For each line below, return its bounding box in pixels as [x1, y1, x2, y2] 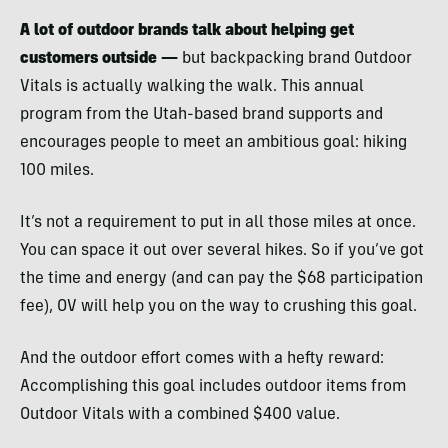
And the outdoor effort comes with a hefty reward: [20, 351, 384, 368]
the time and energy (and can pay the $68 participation [20, 271, 423, 288]
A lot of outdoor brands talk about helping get [20, 23, 354, 40]
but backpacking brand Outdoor [182, 51, 412, 68]
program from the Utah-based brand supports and [20, 107, 383, 124]
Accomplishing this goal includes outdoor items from [20, 379, 406, 396]
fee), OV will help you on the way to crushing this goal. [20, 299, 417, 316]
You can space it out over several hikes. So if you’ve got [20, 243, 424, 260]
